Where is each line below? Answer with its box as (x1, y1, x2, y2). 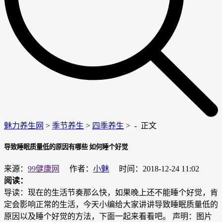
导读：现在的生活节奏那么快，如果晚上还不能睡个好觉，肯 (4, 188, 218, 197)
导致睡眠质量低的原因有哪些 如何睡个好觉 (4, 143, 128, 151)
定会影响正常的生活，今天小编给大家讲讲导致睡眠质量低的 (4, 200, 218, 209)
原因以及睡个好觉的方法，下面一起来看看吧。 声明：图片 (4, 212, 212, 221)
